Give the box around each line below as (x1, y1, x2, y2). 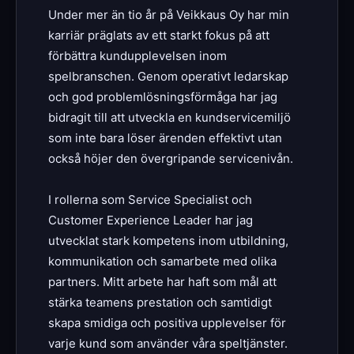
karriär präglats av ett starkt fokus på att (48, 27, 269, 43)
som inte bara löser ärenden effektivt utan (48, 130, 282, 145)
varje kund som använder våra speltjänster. (48, 335, 288, 351)
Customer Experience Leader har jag (48, 212, 253, 228)
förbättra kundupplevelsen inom (48, 47, 227, 63)
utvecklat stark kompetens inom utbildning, (48, 232, 288, 248)
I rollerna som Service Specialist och (48, 191, 252, 207)
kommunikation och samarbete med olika (48, 253, 277, 269)
